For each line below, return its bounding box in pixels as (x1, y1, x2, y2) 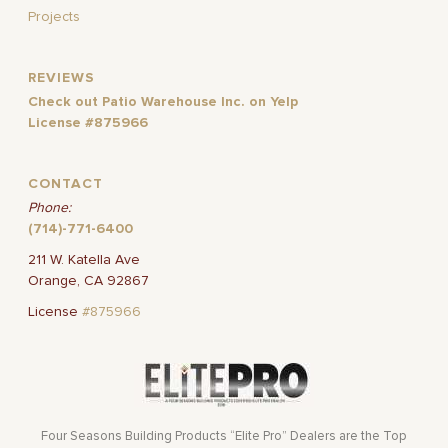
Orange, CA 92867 (28, 274, 150, 289)
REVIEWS (28, 71, 96, 86)
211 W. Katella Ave (28, 253, 141, 268)
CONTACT (28, 177, 104, 192)
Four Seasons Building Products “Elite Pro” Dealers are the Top (41, 430, 407, 444)
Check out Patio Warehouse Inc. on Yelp (28, 95, 299, 110)
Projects (28, 10, 81, 25)
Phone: (28, 201, 72, 216)
